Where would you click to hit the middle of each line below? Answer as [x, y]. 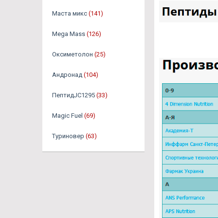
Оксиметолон [73, 54]
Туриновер [68, 136]
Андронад [67, 75]
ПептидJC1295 [73, 95]
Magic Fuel [67, 116]
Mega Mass [69, 34]
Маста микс [70, 13]
